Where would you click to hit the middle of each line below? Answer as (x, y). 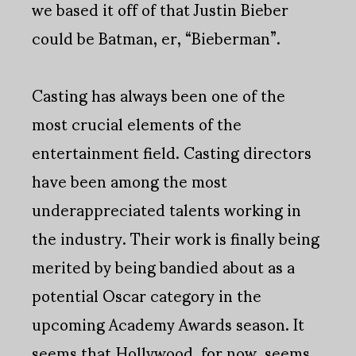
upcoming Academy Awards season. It (168, 324)
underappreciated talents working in (166, 209)
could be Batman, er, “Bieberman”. (156, 38)
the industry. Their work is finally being (176, 238)
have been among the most (130, 181)
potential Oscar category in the (147, 295)
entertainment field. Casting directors (172, 152)
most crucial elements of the (137, 124)
